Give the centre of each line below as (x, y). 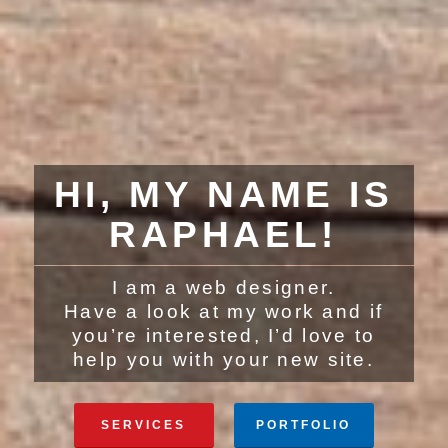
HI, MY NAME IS (224, 194)
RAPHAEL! (223, 234)
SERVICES (144, 425)
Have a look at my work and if (224, 311)
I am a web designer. (223, 287)
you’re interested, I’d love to (223, 335)
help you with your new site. (224, 359)
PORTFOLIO (304, 425)
